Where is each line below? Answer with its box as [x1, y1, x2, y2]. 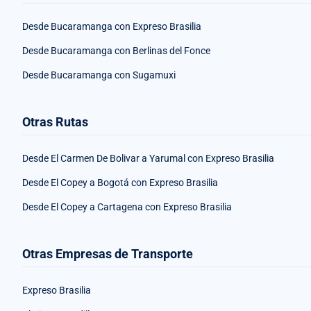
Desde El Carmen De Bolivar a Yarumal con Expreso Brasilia [22, 153, 274, 165]
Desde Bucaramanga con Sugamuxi [22, 69, 176, 81]
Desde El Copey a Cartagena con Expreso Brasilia [22, 201, 232, 213]
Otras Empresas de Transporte [22, 246, 193, 262]
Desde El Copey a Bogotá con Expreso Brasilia [22, 177, 218, 189]
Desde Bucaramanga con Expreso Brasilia [22, 21, 201, 33]
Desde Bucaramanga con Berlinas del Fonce [22, 45, 210, 57]
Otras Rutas [22, 115, 88, 130]
